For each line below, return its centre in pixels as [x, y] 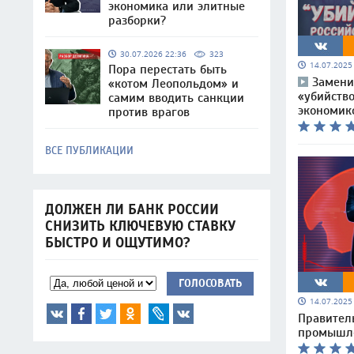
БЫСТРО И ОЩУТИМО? [118, 243]
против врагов [149, 112]
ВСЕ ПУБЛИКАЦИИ [89, 151]
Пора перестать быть [168, 70]
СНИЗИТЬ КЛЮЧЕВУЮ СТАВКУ [140, 226]
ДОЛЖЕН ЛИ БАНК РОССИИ [132, 210]
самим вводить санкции [176, 98]
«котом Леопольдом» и [173, 84]
